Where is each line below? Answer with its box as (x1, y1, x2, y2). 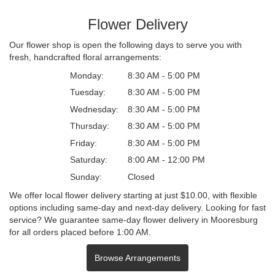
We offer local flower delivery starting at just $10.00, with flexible (9, 190, 257, 200)
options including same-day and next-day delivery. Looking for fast (9, 202, 266, 212)
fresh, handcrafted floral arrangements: (9, 52, 161, 62)
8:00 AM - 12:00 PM (128, 155, 205, 165)
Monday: (70, 70, 104, 80)
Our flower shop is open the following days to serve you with (9, 39, 242, 50)
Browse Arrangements (95, 252, 180, 263)
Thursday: (70, 121, 109, 131)
